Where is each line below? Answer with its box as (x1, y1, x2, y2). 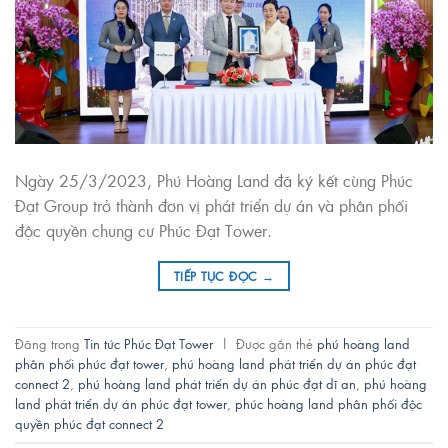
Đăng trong (15, 334, 84, 354)
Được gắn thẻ (236, 334, 317, 354)
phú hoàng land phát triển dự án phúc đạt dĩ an (78, 374, 356, 394)
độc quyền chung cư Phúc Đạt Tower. (15, 218, 272, 242)
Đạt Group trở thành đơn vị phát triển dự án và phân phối (15, 193, 408, 217)
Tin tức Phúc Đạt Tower (84, 334, 213, 354)
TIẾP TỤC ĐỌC (173, 266, 262, 285)
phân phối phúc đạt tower (15, 354, 164, 374)
